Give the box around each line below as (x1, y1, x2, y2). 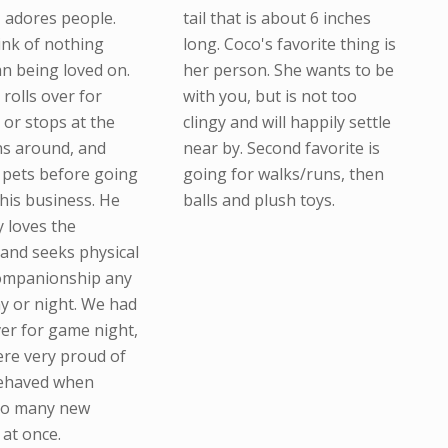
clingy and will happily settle (182, 111, 391, 134)
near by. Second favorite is (182, 137, 380, 160)
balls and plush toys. (182, 189, 335, 212)
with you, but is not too (182, 85, 357, 108)
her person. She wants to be (182, 59, 394, 82)
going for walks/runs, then (182, 163, 384, 186)
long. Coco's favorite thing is (182, 33, 396, 56)
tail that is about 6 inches (182, 7, 371, 30)
